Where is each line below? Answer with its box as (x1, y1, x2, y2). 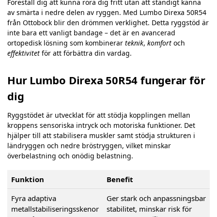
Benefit (107, 174, 133, 185)
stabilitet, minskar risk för (107, 204, 192, 214)
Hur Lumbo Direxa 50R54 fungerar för (7, 72, 205, 87)
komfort (147, 38, 171, 48)
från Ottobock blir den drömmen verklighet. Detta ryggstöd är (7, 18, 209, 28)
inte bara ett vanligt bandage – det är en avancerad (7, 28, 175, 38)
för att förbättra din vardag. (40, 48, 132, 58)
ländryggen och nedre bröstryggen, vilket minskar (7, 140, 171, 150)
